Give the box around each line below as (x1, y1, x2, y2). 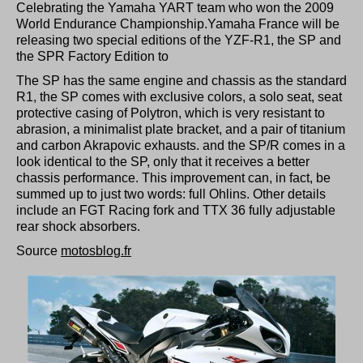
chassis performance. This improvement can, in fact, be (16, 171, 331, 186)
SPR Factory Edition (37, 49, 155, 64)
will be (299, 17, 340, 32)
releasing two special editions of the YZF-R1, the (16, 33, 298, 48)
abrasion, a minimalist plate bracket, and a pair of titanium (16, 122, 345, 137)
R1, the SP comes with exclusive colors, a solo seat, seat (16, 90, 342, 105)
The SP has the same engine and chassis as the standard (16, 74, 347, 88)
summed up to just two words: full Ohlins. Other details (16, 187, 326, 202)
